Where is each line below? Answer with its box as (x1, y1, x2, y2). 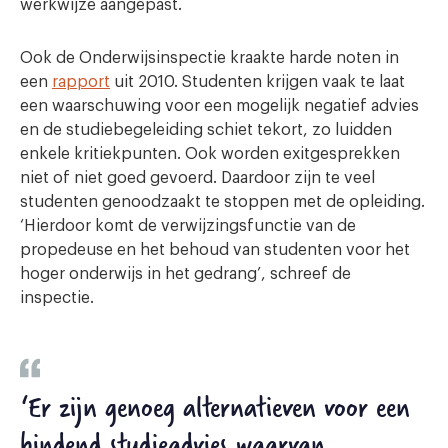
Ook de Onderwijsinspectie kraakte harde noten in (20, 49, 399, 66)
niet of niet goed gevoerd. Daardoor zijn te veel (20, 169, 375, 186)
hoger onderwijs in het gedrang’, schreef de (20, 265, 351, 282)
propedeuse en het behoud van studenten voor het (20, 241, 410, 258)
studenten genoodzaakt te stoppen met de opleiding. (20, 193, 425, 210)
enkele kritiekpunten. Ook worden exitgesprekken (20, 145, 400, 162)
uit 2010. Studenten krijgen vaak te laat (110, 73, 405, 90)
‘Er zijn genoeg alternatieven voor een (20, 382, 410, 430)
